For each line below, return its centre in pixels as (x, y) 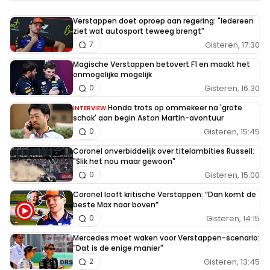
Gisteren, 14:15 (233, 218)
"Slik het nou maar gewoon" (124, 162)
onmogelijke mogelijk (112, 75)
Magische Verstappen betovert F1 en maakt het (162, 64)
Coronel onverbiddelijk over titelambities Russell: (164, 151)
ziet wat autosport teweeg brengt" (139, 31)
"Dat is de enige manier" (118, 248)
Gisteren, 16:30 (232, 88)
